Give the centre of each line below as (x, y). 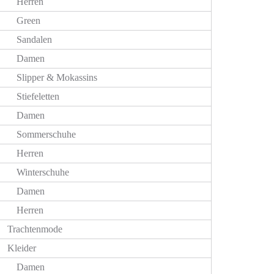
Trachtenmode (35, 229)
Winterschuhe (43, 172)
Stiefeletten (38, 96)
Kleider (22, 248)
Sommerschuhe (46, 134)
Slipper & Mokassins (57, 77)
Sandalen (34, 39)
